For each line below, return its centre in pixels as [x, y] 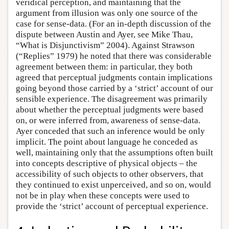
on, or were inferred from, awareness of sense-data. [108, 121]
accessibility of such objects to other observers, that [110, 174]
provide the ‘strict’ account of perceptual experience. [112, 207]
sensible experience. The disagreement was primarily [112, 99]
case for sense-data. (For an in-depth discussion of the [113, 24]
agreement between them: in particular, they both [104, 67]
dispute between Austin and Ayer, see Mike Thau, [104, 35]
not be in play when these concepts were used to [103, 196]
